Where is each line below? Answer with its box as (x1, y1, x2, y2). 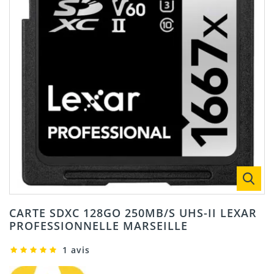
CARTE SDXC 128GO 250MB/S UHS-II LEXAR (9, 206, 257, 221)
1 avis (62, 244, 90, 256)
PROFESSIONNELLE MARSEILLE (9, 218, 188, 234)
